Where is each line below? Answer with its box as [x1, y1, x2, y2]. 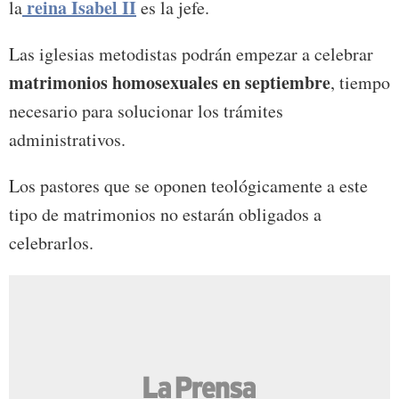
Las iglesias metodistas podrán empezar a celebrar [9, 41, 373, 66]
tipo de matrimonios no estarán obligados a [9, 201, 322, 226]
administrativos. [9, 126, 126, 151]
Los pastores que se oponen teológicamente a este [9, 173, 368, 198]
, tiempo [330, 69, 390, 94]
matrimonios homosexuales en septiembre [9, 69, 330, 95]
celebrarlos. [9, 230, 94, 255]
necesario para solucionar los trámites [9, 98, 283, 123]
